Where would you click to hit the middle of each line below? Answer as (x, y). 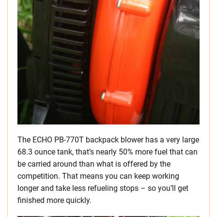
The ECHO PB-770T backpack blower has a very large (108, 140)
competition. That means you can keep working (98, 176)
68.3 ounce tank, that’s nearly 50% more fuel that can (108, 152)
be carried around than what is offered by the (94, 164)
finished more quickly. (54, 201)
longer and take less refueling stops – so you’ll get (103, 188)
